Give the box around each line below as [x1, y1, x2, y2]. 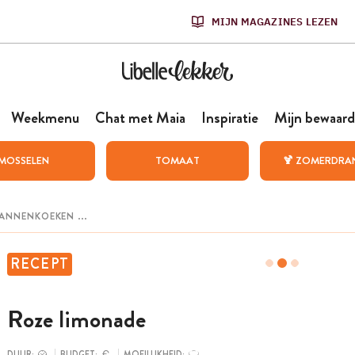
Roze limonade [6, 303, 146, 337]
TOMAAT [155, 153, 200, 168]
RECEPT [10, 254, 70, 274]
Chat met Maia [94, 107, 185, 128]
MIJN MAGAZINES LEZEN [211, 14, 338, 29]
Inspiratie [200, 107, 258, 128]
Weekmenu [10, 107, 79, 128]
